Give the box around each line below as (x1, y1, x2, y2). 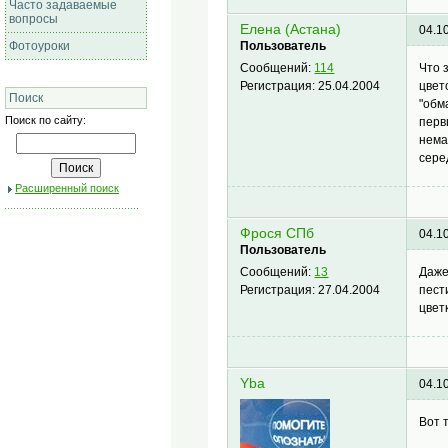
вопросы (9, 12, 58, 26)
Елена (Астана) (240, 22, 342, 38)
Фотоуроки (9, 39, 70, 53)
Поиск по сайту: (5, 114, 86, 126)
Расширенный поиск (15, 182, 119, 194)
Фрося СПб (240, 226, 315, 242)
